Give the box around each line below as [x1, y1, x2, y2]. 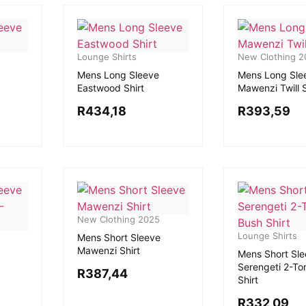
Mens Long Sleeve [76, 68, 159, 81]
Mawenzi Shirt [76, 244, 140, 256]
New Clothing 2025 [76, 213, 160, 225]
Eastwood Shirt [76, 81, 144, 94]
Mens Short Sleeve [76, 231, 161, 243]
